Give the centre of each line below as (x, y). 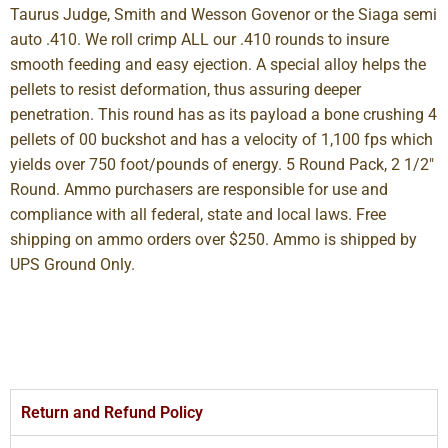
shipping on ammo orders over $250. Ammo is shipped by (213, 239)
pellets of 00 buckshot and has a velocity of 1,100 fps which (221, 139)
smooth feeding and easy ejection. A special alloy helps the (218, 64)
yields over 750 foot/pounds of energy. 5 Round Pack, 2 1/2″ (222, 164)
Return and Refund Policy (112, 413)
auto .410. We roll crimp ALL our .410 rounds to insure (199, 39)
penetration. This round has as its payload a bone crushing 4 (223, 114)
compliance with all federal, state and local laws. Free (198, 214)
